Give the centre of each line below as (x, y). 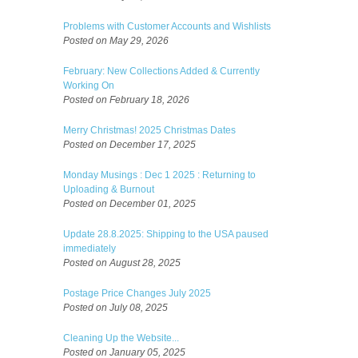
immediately (89, 248)
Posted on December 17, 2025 (129, 144)
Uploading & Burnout (109, 189)
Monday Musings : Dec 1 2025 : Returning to (159, 175)
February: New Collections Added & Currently (161, 71)
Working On (89, 85)
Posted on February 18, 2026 (126, 99)
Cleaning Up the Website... (121, 338)
